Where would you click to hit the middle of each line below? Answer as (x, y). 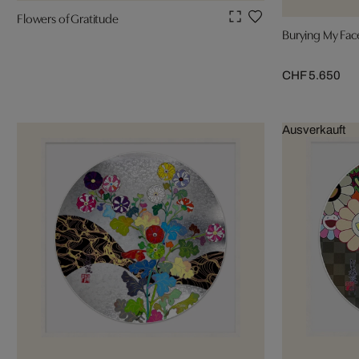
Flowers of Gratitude (68, 17)
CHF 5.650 (311, 75)
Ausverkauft (314, 129)
